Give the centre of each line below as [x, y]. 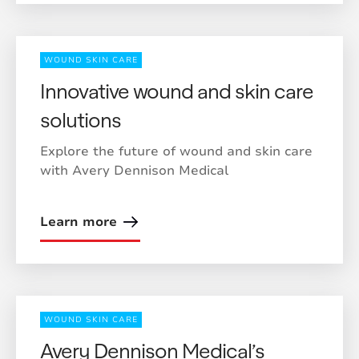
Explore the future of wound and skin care [176, 151]
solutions [81, 119]
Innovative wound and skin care [177, 90]
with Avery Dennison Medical [134, 171]
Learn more [79, 222]
